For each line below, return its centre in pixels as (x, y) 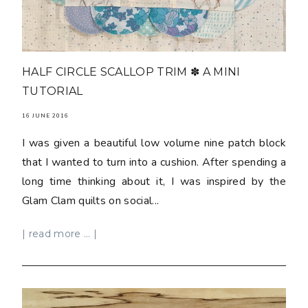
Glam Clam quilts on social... (91, 200)
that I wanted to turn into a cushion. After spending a (154, 162)
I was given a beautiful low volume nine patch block (154, 143)
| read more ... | (60, 233)
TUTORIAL (53, 91)
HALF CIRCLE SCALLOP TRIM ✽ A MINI (131, 71)
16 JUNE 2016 (45, 115)
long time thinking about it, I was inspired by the (154, 181)
